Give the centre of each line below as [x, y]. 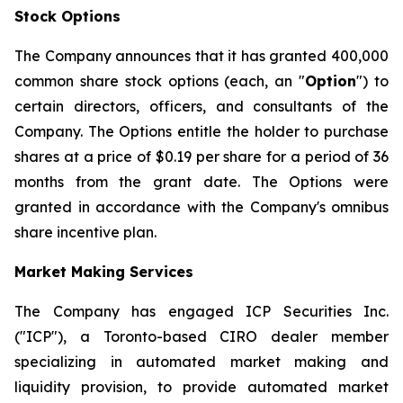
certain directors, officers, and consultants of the [201, 107]
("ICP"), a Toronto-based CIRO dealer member [201, 337]
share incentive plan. [85, 233]
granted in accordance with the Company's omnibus [201, 207]
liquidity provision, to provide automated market [201, 387]
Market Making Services [104, 272]
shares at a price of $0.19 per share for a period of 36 [201, 157]
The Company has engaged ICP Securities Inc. [201, 312]
